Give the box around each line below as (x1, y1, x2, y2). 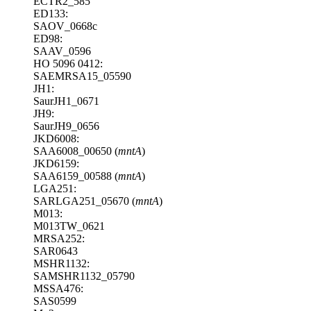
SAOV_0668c (33, 19, 97, 32)
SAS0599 (33, 294, 76, 307)
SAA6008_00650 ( (33, 144, 118, 157)
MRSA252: (33, 232, 85, 244)
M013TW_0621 (33, 219, 105, 232)
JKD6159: (33, 157, 79, 169)
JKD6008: (33, 132, 79, 144)
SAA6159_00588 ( (33, 169, 118, 182)
